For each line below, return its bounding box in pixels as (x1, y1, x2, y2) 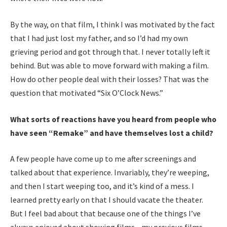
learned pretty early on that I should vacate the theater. (10, 195, 203, 205)
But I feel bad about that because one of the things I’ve (10, 208, 201, 219)
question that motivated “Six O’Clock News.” (10, 87, 163, 98)
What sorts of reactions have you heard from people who (10, 113, 216, 124)
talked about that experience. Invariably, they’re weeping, (10, 167, 209, 178)
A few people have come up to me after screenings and (10, 154, 196, 164)
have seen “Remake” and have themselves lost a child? (10, 127, 213, 138)
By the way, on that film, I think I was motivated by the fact (10, 19, 215, 29)
